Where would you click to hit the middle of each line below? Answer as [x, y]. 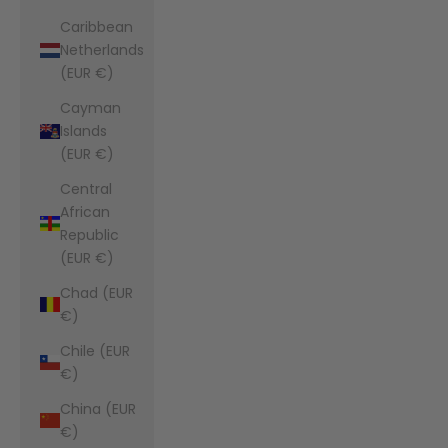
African [85, 211]
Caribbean [96, 26]
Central [86, 188]
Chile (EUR [95, 350]
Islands [83, 130]
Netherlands [102, 49]
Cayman [90, 107]
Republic [89, 234]
